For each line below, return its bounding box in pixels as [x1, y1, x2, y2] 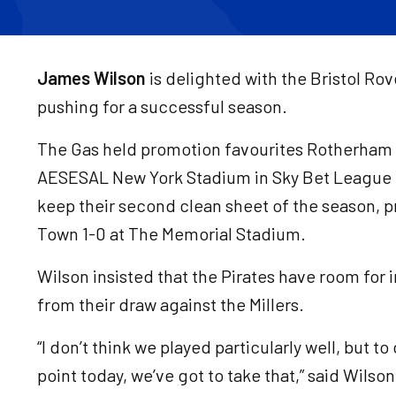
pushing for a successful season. [37, 95, 291, 117]
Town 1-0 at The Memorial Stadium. [37, 223, 313, 244]
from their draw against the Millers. [37, 293, 304, 315]
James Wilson [37, 67, 146, 88]
